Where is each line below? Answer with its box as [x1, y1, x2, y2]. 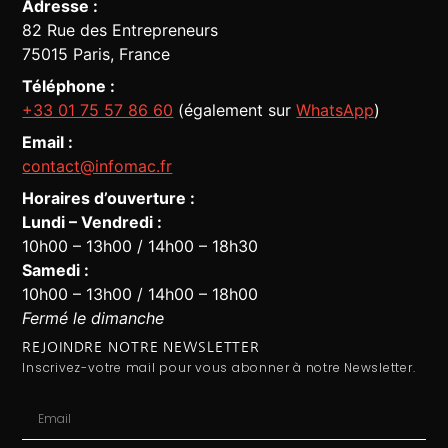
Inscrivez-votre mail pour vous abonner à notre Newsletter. [22, 359, 416, 377]
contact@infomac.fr [22, 156, 173, 177]
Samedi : [22, 260, 90, 281]
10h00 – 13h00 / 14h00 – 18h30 [22, 236, 259, 257]
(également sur [178, 100, 297, 121]
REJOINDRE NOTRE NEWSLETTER [22, 340, 261, 355]
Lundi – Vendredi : [22, 212, 163, 233]
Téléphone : [22, 76, 116, 97]
